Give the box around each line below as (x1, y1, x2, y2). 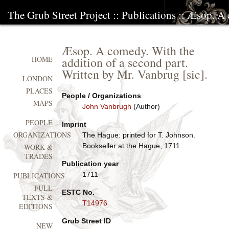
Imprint (61, 120, 86, 128)
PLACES (26, 86, 53, 96)
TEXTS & (22, 192, 53, 202)
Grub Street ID (61, 217, 111, 225)
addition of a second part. (61, 54, 188, 71)
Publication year (61, 159, 119, 168)
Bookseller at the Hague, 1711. (82, 142, 182, 150)
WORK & (24, 142, 53, 152)
